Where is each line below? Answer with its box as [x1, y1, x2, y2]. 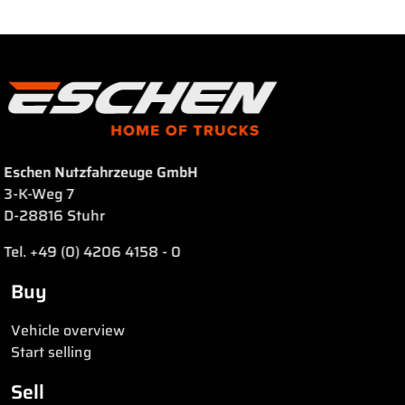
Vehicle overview [11, 319, 125, 343]
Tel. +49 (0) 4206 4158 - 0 [10, 240, 188, 264]
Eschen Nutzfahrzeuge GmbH [10, 161, 205, 184]
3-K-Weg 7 [10, 183, 81, 206]
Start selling [11, 341, 91, 364]
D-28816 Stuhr [10, 204, 112, 228]
